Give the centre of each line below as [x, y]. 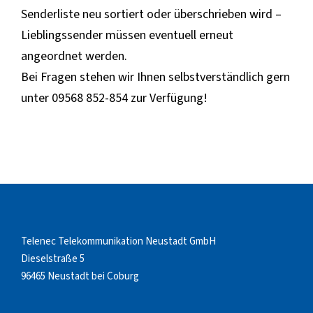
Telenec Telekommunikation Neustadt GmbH [118, 241]
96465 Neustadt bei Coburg [80, 276]
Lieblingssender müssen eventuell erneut [127, 35]
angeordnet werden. [74, 56]
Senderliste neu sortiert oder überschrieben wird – [151, 14]
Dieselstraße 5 [53, 259]
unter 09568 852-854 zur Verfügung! [114, 98]
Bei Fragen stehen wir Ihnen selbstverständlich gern [155, 77]
